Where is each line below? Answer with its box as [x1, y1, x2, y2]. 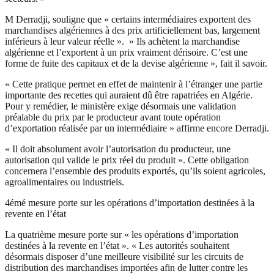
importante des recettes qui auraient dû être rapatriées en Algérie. [5, 90, 253, 101]
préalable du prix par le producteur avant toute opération [5, 112, 221, 123]
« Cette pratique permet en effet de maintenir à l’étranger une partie [5, 79, 262, 90]
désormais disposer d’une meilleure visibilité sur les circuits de [5, 251, 243, 262]
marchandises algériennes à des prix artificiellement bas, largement [5, 25, 260, 36]
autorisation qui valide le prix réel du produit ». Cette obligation [5, 155, 249, 166]
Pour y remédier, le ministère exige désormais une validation [5, 101, 236, 112]
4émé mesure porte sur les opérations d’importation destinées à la [5, 198, 254, 209]
